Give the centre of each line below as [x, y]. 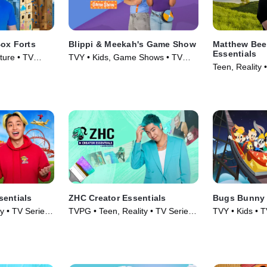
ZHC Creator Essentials [117, 198]
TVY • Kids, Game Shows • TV [126, 58]
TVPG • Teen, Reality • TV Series [131, 211]
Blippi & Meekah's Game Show [132, 44]
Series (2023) [94, 69]
